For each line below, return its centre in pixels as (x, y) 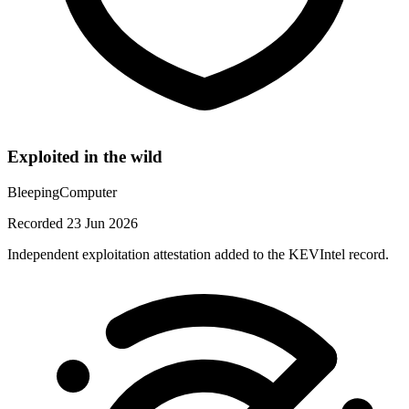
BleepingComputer (62, 193)
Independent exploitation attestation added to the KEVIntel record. (198, 255)
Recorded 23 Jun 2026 (73, 224)
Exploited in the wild (85, 157)
